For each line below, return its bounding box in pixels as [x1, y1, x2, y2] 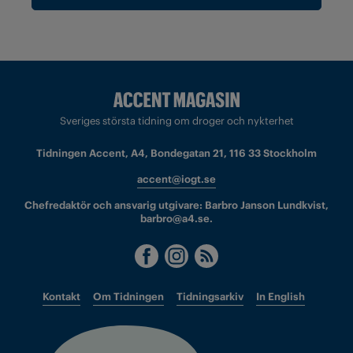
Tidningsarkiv [176, 290, 243, 304]
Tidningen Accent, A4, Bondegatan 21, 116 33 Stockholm [36, 147, 317, 161]
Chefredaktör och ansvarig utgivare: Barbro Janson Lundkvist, [24, 199, 329, 213]
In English [255, 290, 305, 304]
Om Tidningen [92, 290, 164, 304]
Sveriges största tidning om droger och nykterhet [59, 114, 294, 128]
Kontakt [42, 290, 80, 304]
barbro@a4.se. [140, 212, 213, 226]
